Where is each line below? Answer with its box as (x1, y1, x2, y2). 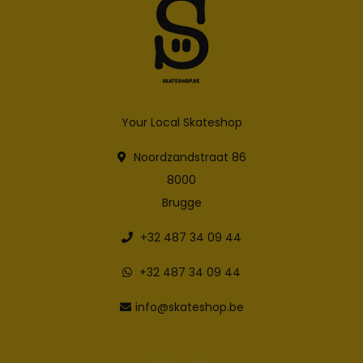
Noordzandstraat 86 (130, 148, 246, 165)
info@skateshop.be (135, 298, 244, 315)
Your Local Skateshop (121, 113, 242, 130)
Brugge (161, 194, 202, 211)
